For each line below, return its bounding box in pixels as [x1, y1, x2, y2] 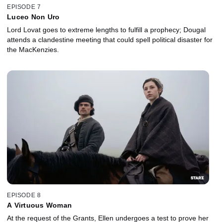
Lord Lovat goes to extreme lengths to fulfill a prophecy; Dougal [7, 26, 206, 34]
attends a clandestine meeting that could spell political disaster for [7, 36, 213, 44]
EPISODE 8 [7, 191, 41, 199]
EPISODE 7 [7, 3, 41, 11]
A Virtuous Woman [7, 201, 72, 209]
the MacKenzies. [7, 46, 59, 54]
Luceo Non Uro [7, 13, 60, 21]
